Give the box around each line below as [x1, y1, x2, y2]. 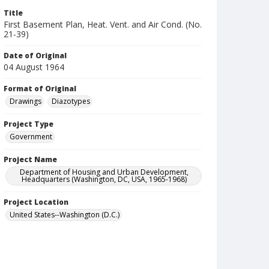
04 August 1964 [4, 61, 64, 73]
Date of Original [4, 50, 67, 61]
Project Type [4, 119, 53, 129]
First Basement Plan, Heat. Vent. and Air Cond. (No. [4, 19, 202, 30]
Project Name [4, 154, 57, 165]
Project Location [4, 197, 68, 207]
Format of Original [4, 83, 76, 94]
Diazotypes [52, 96, 90, 106]
